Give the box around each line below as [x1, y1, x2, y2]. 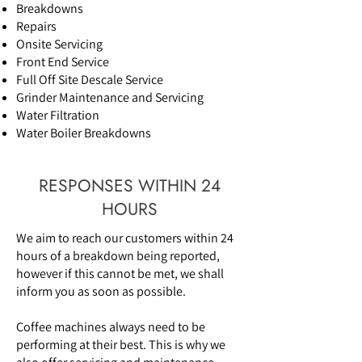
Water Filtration [16, 107, 99, 124]
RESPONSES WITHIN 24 [38, 174, 221, 199]
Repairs [16, 18, 57, 36]
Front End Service [16, 53, 109, 71]
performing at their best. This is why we [16, 336, 225, 354]
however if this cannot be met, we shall [16, 265, 224, 283]
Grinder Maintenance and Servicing [16, 89, 204, 107]
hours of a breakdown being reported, [16, 247, 220, 265]
